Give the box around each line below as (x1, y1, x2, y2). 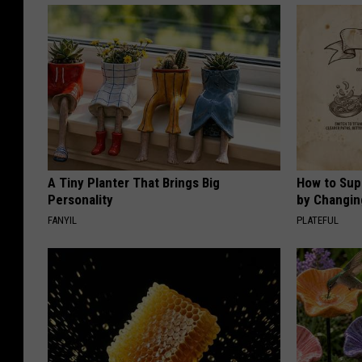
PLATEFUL (297, 213, 339, 226)
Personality (48, 191, 113, 208)
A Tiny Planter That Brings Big (48, 174, 220, 191)
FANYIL (48, 213, 77, 226)
